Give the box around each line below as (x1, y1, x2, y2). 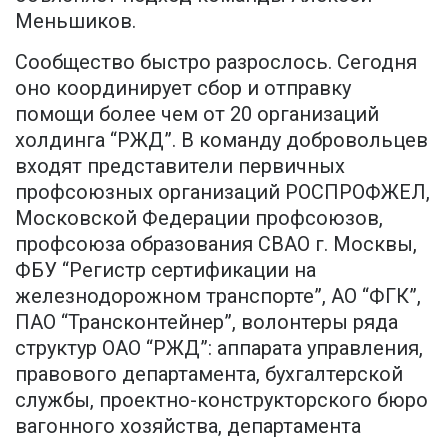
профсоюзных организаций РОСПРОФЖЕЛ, (15, 180, 430, 205)
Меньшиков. (15, 9, 136, 34)
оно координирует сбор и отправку (15, 76, 351, 101)
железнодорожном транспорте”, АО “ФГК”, (15, 284, 421, 309)
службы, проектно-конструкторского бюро (15, 388, 428, 413)
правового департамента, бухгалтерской (15, 362, 403, 387)
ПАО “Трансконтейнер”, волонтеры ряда (15, 310, 398, 335)
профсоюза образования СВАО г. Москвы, (15, 232, 417, 257)
